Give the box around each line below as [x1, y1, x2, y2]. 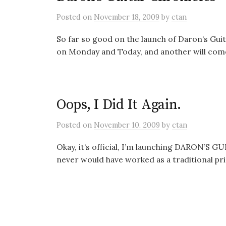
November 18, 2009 [94, 12, 159, 22]
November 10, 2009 [94, 120, 160, 130]
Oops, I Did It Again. [56, 96, 182, 114]
